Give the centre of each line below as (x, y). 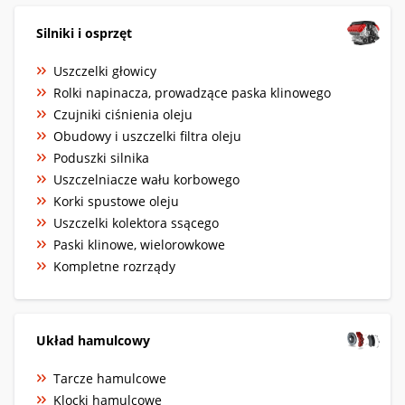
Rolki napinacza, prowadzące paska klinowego (192, 92)
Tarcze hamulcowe (110, 378)
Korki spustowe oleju (116, 201)
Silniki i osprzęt (84, 33)
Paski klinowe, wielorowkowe (139, 244)
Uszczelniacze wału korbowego (146, 179)
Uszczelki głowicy (105, 71)
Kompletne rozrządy (114, 266)
